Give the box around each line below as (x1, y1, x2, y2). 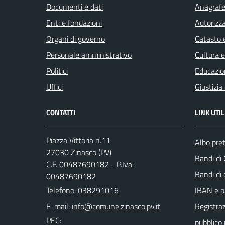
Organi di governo (46, 32, 105, 45)
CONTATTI (46, 106, 75, 118)
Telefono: (46, 184, 78, 196)
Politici (46, 64, 68, 77)
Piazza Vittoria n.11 (46, 134, 110, 146)
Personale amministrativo (46, 48, 132, 61)
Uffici (46, 80, 63, 93)
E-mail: (46, 200, 70, 212)
